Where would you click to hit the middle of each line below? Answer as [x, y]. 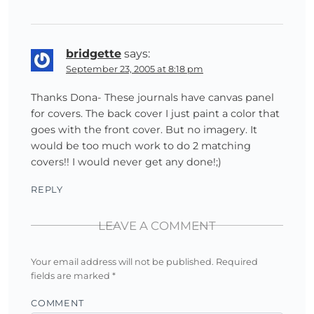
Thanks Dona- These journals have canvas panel [152, 97]
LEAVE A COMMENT [157, 226]
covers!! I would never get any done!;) [126, 162]
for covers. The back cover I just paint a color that [155, 114]
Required [237, 262]
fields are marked [71, 276]
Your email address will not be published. [122, 262]
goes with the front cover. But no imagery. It [144, 130]
